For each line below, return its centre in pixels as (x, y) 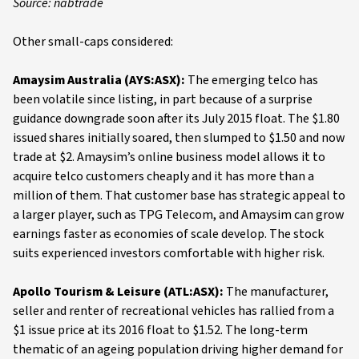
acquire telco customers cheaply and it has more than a (163, 176)
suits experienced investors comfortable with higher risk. (169, 253)
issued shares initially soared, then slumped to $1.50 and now (179, 138)
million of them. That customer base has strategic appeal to (179, 196)
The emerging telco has (252, 80)
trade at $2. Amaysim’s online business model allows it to (169, 157)
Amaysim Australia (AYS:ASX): (99, 80)
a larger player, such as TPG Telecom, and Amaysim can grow (178, 215)
